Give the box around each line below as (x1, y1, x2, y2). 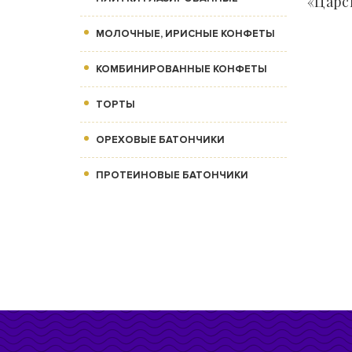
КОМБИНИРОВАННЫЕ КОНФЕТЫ (96, 63, 267, 76)
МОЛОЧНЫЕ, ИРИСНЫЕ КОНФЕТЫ (96, 27, 275, 41)
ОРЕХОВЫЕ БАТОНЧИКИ (96, 134, 225, 147)
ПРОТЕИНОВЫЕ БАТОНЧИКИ (96, 169, 248, 182)
